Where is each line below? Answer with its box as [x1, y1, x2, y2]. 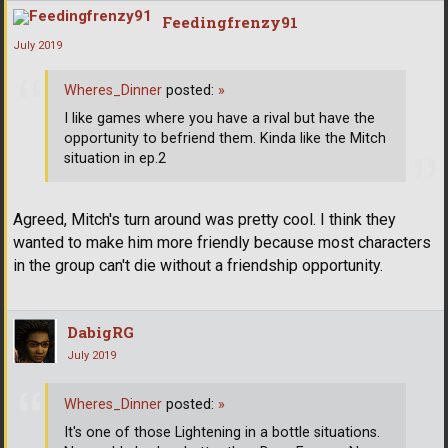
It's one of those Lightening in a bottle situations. [64, 423, 380, 441]
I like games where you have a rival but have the [64, 110, 375, 128]
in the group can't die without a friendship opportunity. [13, 256, 383, 275]
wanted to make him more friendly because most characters [13, 233, 431, 252]
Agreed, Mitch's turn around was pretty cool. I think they [13, 210, 396, 229]
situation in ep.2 [64, 150, 166, 168]
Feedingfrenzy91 [162, 11, 298, 32]
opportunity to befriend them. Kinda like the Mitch [64, 130, 386, 148]
